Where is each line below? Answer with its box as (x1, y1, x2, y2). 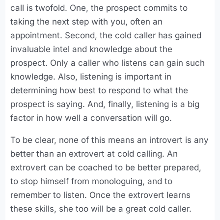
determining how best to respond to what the (10, 85, 189, 96)
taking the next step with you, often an (10, 17, 163, 27)
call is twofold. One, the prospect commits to (10, 3, 188, 13)
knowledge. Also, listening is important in (10, 72, 172, 82)
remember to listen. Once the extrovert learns (10, 190, 191, 200)
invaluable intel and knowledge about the (10, 44, 173, 55)
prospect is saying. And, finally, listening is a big (10, 99, 200, 110)
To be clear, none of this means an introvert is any (10, 135, 209, 145)
